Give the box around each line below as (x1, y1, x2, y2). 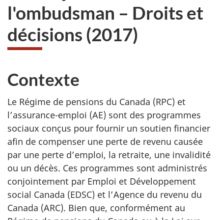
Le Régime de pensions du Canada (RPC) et (7, 96, 186, 108)
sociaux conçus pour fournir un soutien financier (7, 122, 210, 135)
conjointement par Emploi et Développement (7, 175, 196, 188)
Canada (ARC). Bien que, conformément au (7, 202, 185, 214)
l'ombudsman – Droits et (7, 1, 203, 24)
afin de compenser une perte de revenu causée (7, 136, 203, 148)
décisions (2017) (7, 23, 138, 45)
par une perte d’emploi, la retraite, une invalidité (7, 149, 211, 161)
